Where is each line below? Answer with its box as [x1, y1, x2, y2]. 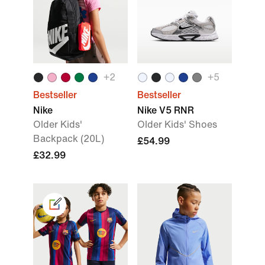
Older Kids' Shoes [137, 119, 217, 130]
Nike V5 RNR [137, 105, 194, 115]
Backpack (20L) [33, 134, 104, 144]
